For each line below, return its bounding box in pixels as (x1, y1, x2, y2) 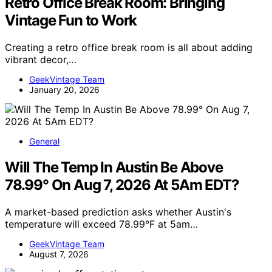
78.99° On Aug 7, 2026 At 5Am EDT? (5, 176, 239, 194)
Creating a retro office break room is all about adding (5, 41, 253, 54)
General (29, 136, 59, 147)
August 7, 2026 (29, 249, 89, 260)
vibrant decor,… (5, 53, 76, 66)
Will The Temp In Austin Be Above (5, 158, 223, 177)
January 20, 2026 (29, 84, 100, 95)
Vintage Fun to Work (5, 12, 137, 30)
